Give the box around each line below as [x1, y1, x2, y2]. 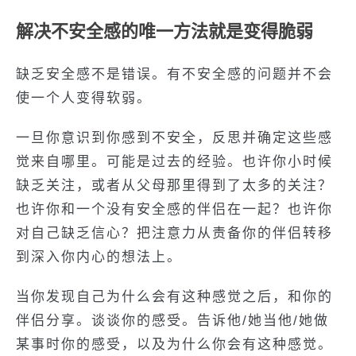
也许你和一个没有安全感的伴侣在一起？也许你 [16, 202, 333, 217]
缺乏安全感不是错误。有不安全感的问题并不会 [16, 67, 333, 82]
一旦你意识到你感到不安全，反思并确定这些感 [16, 130, 333, 145]
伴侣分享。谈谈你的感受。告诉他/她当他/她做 [16, 313, 329, 328]
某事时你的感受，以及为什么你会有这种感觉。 [16, 337, 333, 352]
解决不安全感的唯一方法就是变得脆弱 [16, 21, 313, 41]
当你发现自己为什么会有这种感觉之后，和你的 [16, 289, 333, 304]
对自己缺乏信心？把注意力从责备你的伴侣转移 [16, 226, 333, 241]
